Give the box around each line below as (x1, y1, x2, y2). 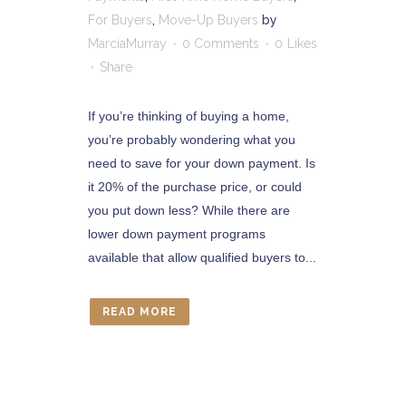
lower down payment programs (88, 227, 266, 241)
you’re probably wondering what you (88, 132, 295, 147)
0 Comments (182, 36, 259, 51)
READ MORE (102, 305, 177, 318)
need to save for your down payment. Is (88, 156, 315, 170)
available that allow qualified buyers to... (88, 250, 316, 265)
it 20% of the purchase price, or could (88, 179, 302, 194)
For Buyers (88, 13, 152, 27)
